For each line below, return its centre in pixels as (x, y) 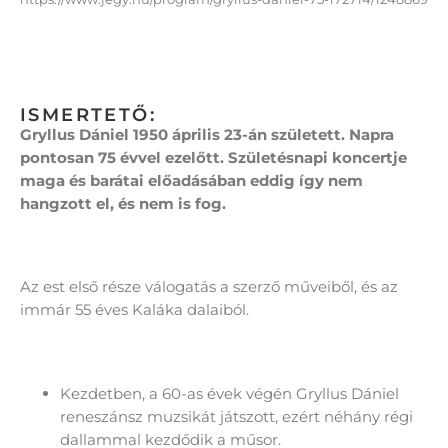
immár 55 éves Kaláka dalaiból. (134, 310)
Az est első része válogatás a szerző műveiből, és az (209, 287)
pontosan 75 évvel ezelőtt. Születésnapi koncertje (213, 158)
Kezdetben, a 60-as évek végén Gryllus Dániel (229, 393)
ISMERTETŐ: (88, 115)
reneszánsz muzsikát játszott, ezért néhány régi (236, 416)
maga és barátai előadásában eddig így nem (191, 181)
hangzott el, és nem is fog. (123, 204)
